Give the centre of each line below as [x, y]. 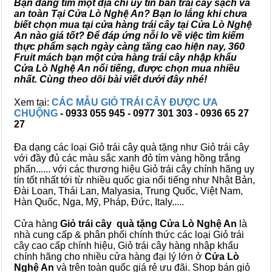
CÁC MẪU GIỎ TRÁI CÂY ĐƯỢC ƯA [134, 102]
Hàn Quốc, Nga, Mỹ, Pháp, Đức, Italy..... [99, 202]
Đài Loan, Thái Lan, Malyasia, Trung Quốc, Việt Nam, [128, 191]
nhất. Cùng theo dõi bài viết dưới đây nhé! [110, 79]
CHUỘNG [37, 113]
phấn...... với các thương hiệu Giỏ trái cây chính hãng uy [134, 169]
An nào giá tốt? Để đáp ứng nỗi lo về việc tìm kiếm [129, 36]
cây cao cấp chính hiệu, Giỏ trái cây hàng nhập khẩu [126, 246]
